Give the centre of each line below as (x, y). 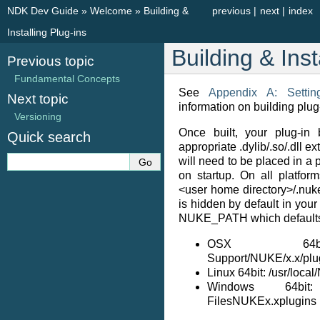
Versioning (38, 116)
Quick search (49, 137)
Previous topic (51, 61)
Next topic (38, 99)
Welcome (111, 11)
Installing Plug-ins (47, 32)
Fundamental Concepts (67, 79)
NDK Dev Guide (43, 11)
